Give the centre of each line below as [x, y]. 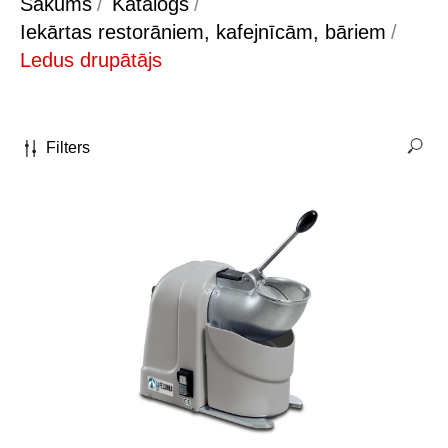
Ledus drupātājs [91, 60]
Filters [68, 147]
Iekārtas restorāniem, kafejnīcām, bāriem [203, 32]
